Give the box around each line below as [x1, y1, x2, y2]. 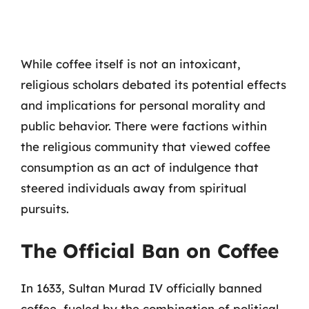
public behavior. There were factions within [21, 119, 267, 133]
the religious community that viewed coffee [21, 139, 270, 154]
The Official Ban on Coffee [21, 238, 279, 263]
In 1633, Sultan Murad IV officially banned [21, 280, 262, 295]
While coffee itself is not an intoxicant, [21, 57, 241, 71]
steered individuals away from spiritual [21, 181, 246, 195]
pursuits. [21, 201, 69, 216]
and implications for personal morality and [21, 98, 266, 112]
